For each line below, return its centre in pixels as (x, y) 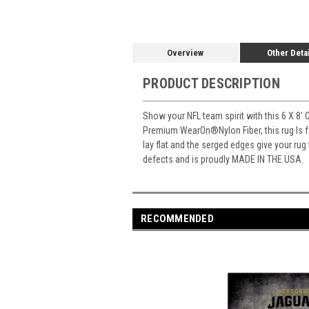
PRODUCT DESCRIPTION (211, 83)
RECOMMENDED (177, 218)
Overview (186, 53)
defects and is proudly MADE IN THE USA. (223, 159)
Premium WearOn (177, 130)
